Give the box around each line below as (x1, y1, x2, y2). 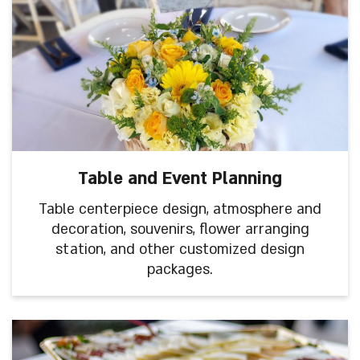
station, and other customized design (55, 240, 305, 259)
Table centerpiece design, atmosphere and (39, 200, 321, 219)
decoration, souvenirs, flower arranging (51, 220, 309, 239)
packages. (147, 260, 213, 279)
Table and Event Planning (78, 167, 282, 190)
